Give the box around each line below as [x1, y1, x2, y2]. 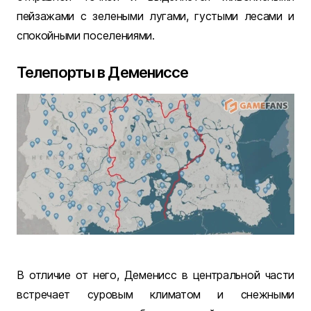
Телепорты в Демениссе [17, 63, 189, 82]
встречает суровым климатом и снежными [17, 287, 294, 302]
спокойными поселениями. [17, 28, 155, 43]
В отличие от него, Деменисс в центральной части [17, 268, 294, 283]
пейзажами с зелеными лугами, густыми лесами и [17, 9, 294, 24]
